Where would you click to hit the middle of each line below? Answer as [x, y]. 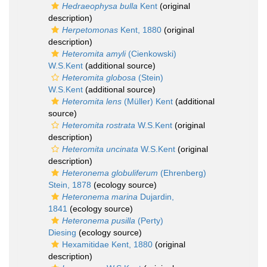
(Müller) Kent [147, 101]
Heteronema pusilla [99, 221]
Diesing [62, 232]
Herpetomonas [90, 30]
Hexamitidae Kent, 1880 [107, 244]
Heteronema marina [100, 197]
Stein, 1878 [70, 185]
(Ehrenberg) [182, 173]
